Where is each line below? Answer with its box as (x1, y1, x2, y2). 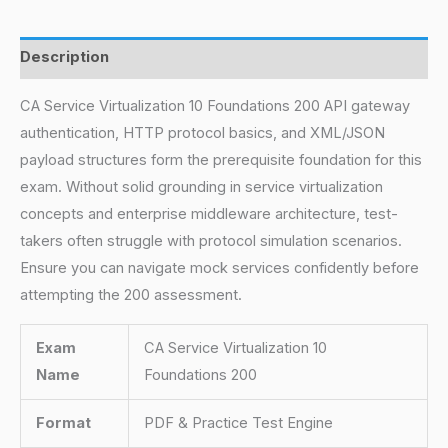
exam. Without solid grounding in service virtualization (20, 178, 383, 197)
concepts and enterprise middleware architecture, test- (20, 205, 398, 224)
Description (20, 48, 109, 67)
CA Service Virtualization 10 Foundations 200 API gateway (20, 97, 410, 116)
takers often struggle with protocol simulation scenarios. (20, 232, 402, 251)
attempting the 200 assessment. (20, 286, 242, 305)
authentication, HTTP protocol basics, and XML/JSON (20, 124, 385, 143)
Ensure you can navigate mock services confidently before (20, 259, 419, 278)
